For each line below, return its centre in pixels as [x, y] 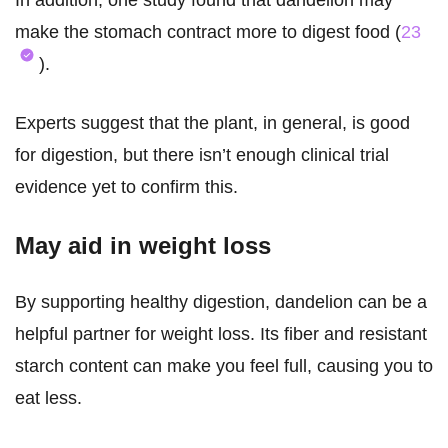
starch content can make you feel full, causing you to [224, 366]
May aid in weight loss [143, 246]
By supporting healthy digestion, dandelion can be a [221, 302]
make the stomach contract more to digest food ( [208, 32]
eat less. [48, 398]
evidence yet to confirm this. [126, 187]
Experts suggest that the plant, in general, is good [212, 123]
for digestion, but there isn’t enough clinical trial [202, 155]
